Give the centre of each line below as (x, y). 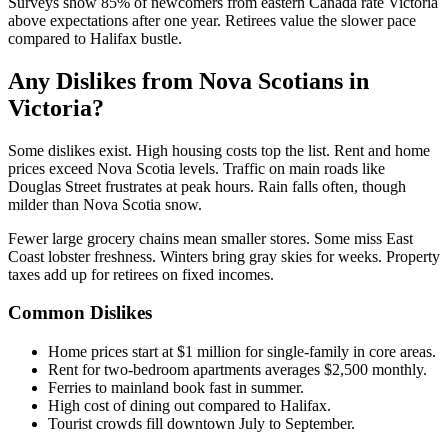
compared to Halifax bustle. (95, 38)
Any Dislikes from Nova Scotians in (188, 80)
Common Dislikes (80, 313)
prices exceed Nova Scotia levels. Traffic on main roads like (196, 168)
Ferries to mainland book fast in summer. (176, 388)
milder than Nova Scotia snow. (105, 204)
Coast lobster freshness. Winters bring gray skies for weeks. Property (224, 256)
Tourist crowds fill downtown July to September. (201, 424)
